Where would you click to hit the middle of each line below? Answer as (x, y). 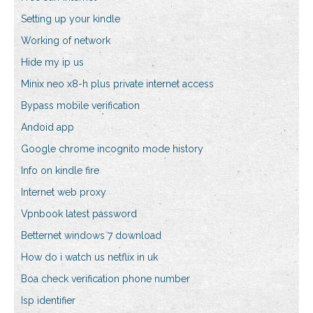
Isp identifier (48, 301)
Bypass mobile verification (80, 106)
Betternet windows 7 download (91, 236)
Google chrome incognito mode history (112, 149)
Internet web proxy (64, 192)
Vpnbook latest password (79, 214)
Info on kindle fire (60, 171)
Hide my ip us (52, 63)
